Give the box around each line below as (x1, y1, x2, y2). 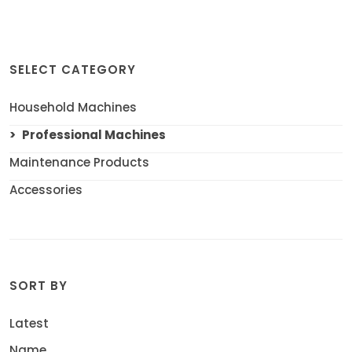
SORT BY (9, 277, 68, 294)
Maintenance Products (9, 154, 149, 170)
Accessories (9, 181, 82, 198)
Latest (9, 315, 49, 332)
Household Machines (9, 99, 137, 115)
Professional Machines (22, 126, 166, 143)
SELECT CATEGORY (9, 61, 136, 78)
